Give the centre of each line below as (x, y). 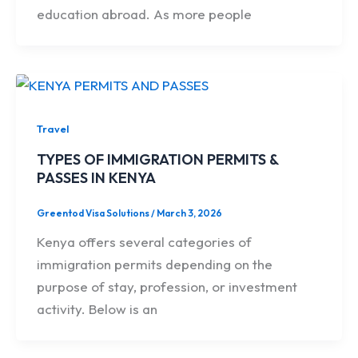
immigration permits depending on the (154, 264)
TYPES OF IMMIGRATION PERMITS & (157, 160)
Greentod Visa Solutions (93, 213)
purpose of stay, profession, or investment (167, 286)
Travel (52, 129)
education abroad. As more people (144, 14)
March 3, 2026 (189, 213)
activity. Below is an (97, 308)
